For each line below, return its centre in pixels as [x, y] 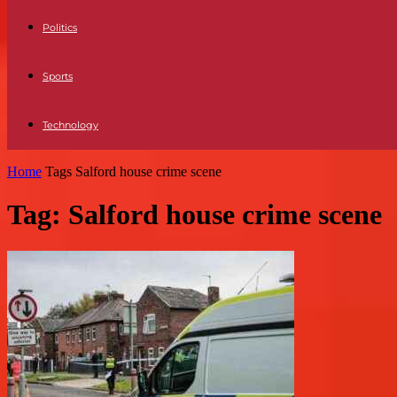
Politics [60, 27]
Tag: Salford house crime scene [195, 215]
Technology [70, 125]
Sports [58, 76]
